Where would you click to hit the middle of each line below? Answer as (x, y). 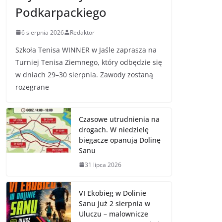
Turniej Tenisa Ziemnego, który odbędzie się (89, 62)
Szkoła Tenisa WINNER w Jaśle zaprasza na (86, 50)
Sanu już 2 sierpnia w (114, 203)
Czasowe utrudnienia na (119, 119)
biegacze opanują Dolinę (120, 140)
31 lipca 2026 (103, 165)
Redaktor (82, 32)
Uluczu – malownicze (113, 214)
